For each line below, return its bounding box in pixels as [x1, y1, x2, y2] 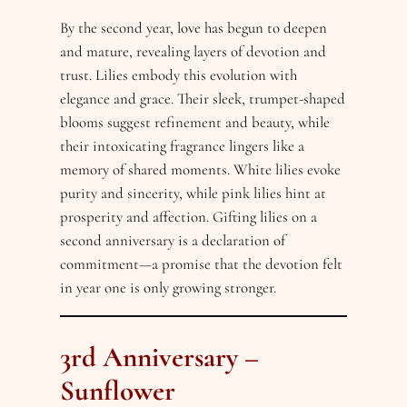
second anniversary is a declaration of [60, 231, 286, 251]
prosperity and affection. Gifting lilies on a [60, 207, 318, 227]
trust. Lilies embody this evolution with [60, 65, 298, 85]
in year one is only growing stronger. [60, 278, 277, 298]
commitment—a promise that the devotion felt [60, 254, 343, 274]
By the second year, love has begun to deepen [60, 18, 328, 38]
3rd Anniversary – [60, 339, 260, 374]
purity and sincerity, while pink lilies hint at [60, 184, 327, 203]
